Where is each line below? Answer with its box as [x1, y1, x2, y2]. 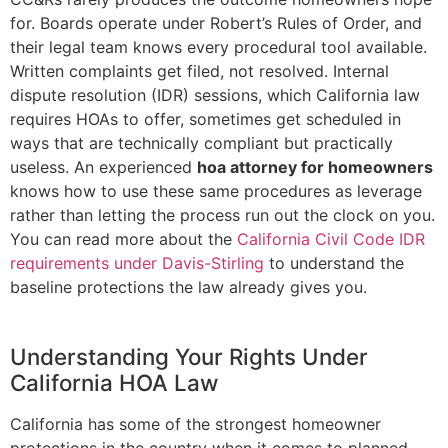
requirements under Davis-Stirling [10, 253, 264, 274]
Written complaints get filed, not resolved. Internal [10, 61, 389, 82]
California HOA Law [10, 369, 218, 397]
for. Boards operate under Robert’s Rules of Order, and [10, 13, 422, 34]
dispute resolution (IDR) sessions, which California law [10, 85, 420, 106]
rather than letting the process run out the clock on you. [10, 205, 435, 226]
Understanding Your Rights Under [10, 343, 368, 371]
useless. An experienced [10, 157, 197, 178]
